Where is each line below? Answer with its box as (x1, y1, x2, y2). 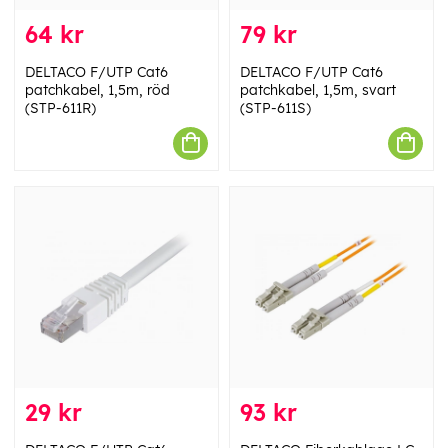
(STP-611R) (25, 98, 96, 117)
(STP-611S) (240, 98, 311, 117)
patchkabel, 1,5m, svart (240, 80, 396, 99)
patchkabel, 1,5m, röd (25, 80, 170, 99)
